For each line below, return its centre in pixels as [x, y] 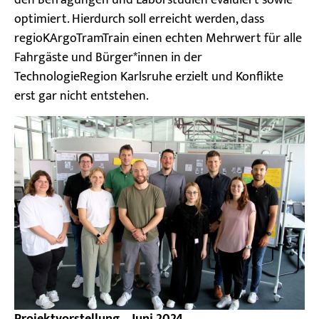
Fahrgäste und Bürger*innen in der [108, 57]
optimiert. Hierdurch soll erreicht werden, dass [139, 19]
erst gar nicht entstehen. [82, 96]
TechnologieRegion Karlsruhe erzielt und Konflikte [149, 77]
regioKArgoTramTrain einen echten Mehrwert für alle [158, 38]
